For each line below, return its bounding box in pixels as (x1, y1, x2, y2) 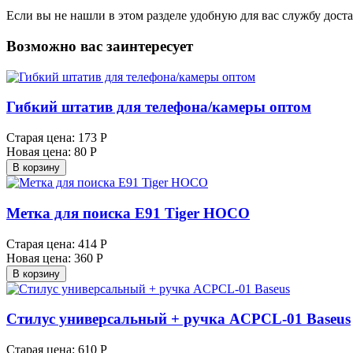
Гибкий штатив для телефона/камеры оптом (6, 98, 311, 116)
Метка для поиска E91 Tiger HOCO (6, 204, 250, 221)
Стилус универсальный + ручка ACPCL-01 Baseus (6, 310, 351, 328)
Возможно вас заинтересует (6, 37, 193, 54)
